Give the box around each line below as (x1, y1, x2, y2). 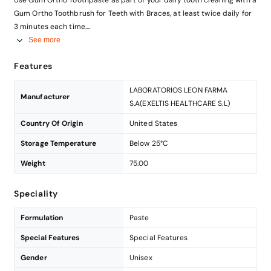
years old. (14, 48, 47, 58)
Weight (21, 158, 45, 168)
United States (129, 118, 178, 128)
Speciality (14, 188, 58, 199)
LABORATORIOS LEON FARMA (129, 85, 228, 95)
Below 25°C (129, 138, 168, 148)
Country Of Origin (21, 118, 83, 128)
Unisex (129, 252, 152, 263)
